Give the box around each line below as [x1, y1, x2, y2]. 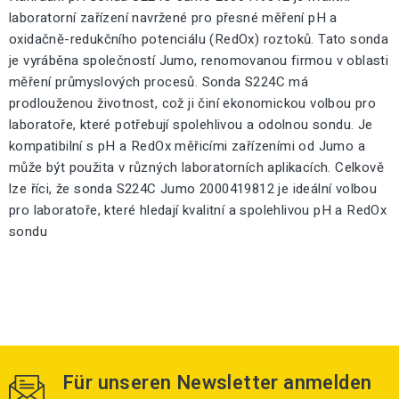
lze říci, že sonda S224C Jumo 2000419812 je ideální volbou [9, 179, 378, 199]
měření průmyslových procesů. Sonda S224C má [9, 72, 309, 92]
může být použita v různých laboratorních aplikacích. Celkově [9, 158, 384, 177]
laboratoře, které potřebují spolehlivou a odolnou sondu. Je [9, 115, 373, 134]
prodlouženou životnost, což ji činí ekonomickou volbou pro [9, 94, 377, 113]
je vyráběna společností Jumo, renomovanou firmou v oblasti [9, 51, 389, 70]
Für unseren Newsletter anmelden [62, 369, 372, 397]
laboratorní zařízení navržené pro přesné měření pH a [9, 8, 338, 28]
